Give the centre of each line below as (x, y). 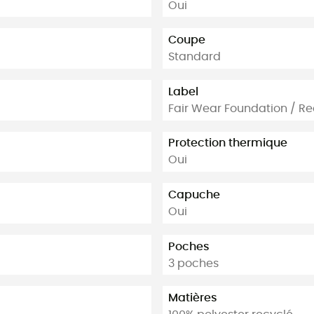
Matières (193, 298)
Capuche (194, 195)
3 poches (193, 263)
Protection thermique (228, 143)
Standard (194, 57)
